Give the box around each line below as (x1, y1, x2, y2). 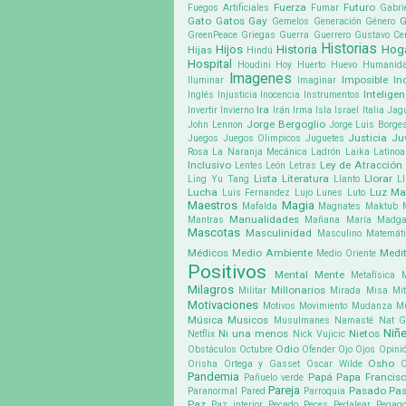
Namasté (334, 314, 374, 327)
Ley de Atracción (319, 159, 402, 172)
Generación (313, 15, 362, 28)
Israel (334, 104, 360, 117)
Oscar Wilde (305, 358, 362, 371)
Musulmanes (273, 314, 330, 327)
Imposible (341, 73, 388, 87)
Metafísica (351, 269, 396, 282)
